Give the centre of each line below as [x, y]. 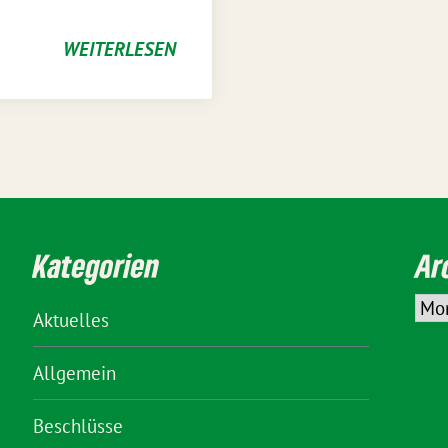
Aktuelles [71, 320]
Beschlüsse [78, 426]
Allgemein [74, 373]
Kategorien [96, 265]
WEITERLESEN [119, 49]
